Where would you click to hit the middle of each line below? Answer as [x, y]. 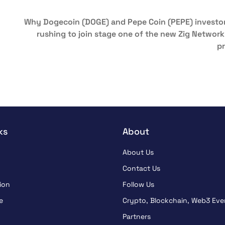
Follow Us [138, 185]
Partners [137, 217]
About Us [138, 152]
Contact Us [141, 168]
